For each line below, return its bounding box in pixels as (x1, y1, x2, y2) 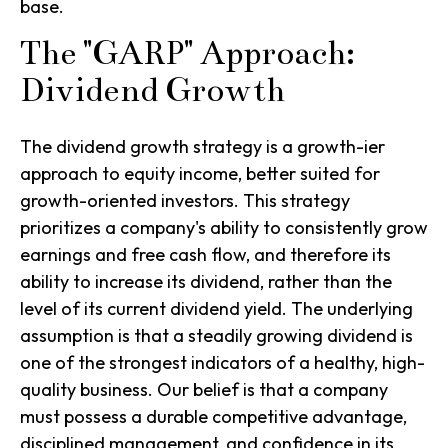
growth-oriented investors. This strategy (20, 189, 350, 213)
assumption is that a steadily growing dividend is (20, 324, 413, 348)
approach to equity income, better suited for (20, 162, 380, 186)
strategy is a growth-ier (189, 135, 385, 159)
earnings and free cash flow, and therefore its (20, 243, 391, 267)
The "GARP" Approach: (20, 33, 355, 74)
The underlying (291, 297, 413, 321)
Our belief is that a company (153, 378, 388, 402)
